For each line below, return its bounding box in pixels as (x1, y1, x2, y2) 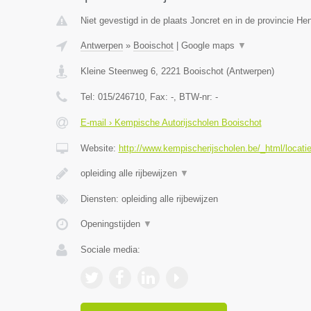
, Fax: (144, 92, 171, 102)
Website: (80, 143, 119, 153)
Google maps (180, 40, 237, 51)
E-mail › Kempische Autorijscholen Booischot (80, 117, 262, 128)
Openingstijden (80, 219, 143, 229)
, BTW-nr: (173, 92, 215, 102)
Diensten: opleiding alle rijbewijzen (80, 194, 218, 204)
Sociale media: (80, 244, 140, 255)
